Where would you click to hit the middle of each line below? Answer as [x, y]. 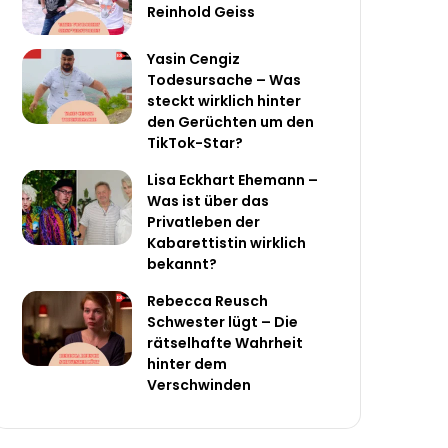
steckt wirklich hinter [224, 100]
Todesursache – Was [224, 79]
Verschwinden [199, 384]
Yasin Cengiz [194, 58]
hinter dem [187, 363]
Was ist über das [208, 200]
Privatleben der [204, 221]
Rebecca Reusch [208, 300]
